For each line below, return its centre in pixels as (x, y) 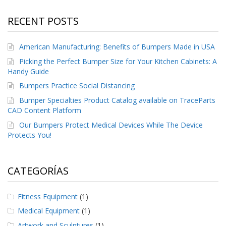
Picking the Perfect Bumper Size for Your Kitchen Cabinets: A (118, 61)
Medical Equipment (49, 211)
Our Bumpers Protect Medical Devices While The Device (111, 125)
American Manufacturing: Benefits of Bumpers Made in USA (117, 47)
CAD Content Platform (44, 110)
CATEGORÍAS (38, 171)
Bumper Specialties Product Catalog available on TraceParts (118, 100)
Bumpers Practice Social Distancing (77, 86)
